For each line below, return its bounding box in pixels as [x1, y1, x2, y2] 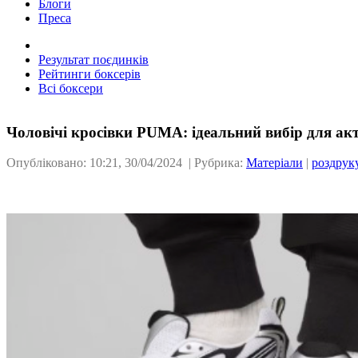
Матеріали [246, 156, 303, 170]
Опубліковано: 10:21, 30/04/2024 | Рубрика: [6, 156, 246, 170]
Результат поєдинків [38, 52, 149, 66]
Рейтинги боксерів [38, 66, 141, 81]
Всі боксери [38, 81, 103, 95]
